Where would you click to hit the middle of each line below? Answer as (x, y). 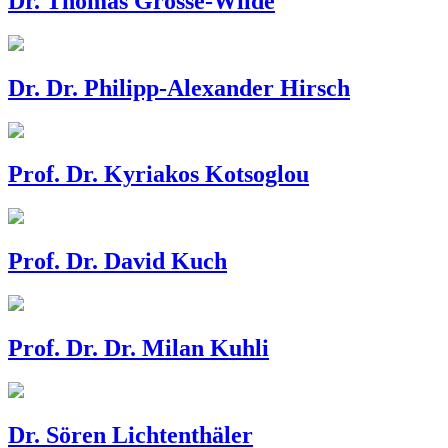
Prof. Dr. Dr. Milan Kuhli (138, 348)
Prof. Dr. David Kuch (117, 261)
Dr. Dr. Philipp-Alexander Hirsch (179, 87)
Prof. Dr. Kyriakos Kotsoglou (158, 174)
